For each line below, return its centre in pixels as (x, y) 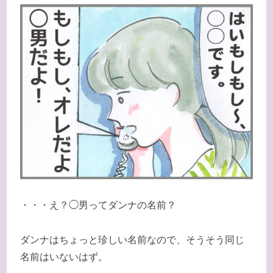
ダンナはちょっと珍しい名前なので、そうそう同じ (132, 239)
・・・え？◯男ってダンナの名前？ (98, 205)
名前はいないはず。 (64, 257)
